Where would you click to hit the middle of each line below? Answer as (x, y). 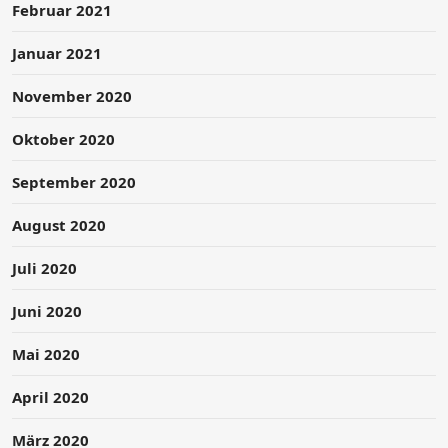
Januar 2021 (57, 52)
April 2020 (50, 396)
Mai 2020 (46, 353)
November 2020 (72, 95)
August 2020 (59, 224)
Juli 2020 (44, 267)
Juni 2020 (47, 310)
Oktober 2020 (63, 138)
